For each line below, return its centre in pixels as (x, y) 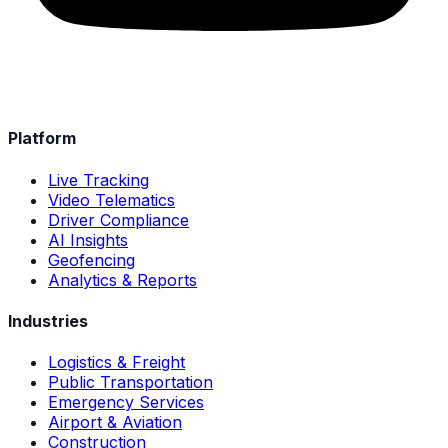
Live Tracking (98, 179)
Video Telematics (111, 199)
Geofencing (91, 259)
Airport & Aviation (115, 422)
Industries (48, 320)
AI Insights (88, 239)
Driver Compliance (118, 219)
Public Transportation (130, 382)
